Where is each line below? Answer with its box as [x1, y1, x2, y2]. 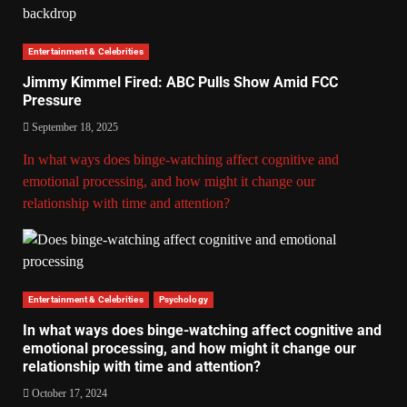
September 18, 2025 [29, 120, 118, 134]
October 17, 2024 [29, 386, 107, 400]
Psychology [158, 293, 208, 304]
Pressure [23, 91, 82, 109]
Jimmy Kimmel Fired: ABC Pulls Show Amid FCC [23, 73, 338, 91]
